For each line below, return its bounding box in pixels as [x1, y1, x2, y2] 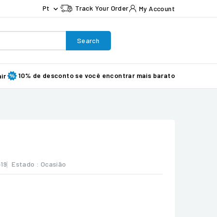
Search [77, 36, 100, 45]
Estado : [12, 160, 39, 168]
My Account [139, 4, 175, 13]
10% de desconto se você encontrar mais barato [18, 71, 175, 79]
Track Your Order [75, 4, 129, 12]
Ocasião [40, 160, 66, 168]
